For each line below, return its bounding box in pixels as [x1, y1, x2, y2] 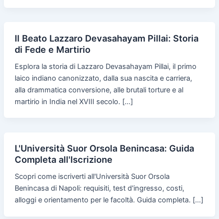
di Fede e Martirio [14, 44, 90, 55]
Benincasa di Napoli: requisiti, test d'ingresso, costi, [14, 184, 184, 193]
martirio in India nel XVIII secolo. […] [14, 97, 133, 106]
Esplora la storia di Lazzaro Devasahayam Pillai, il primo [14, 62, 197, 71]
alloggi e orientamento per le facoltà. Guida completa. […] [14, 196, 203, 205]
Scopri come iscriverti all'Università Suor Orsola [14, 172, 170, 181]
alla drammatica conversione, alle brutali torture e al [14, 85, 183, 94]
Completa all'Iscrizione [14, 154, 112, 165]
